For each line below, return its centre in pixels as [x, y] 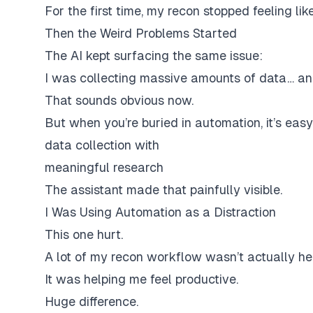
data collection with [102, 145]
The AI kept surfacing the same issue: [154, 56]
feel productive [193, 279]
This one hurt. [84, 234]
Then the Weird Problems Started [141, 33]
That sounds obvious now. [119, 100]
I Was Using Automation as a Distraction [160, 212]
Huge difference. [92, 301]
